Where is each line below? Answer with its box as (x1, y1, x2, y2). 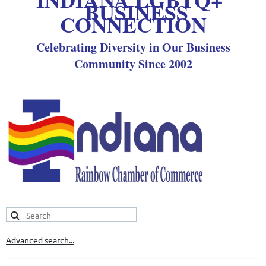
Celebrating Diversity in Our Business (36, 39, 230, 56)
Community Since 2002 (74, 55, 192, 73)
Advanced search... (6, 235, 74, 246)
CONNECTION (59, 9, 207, 40)
